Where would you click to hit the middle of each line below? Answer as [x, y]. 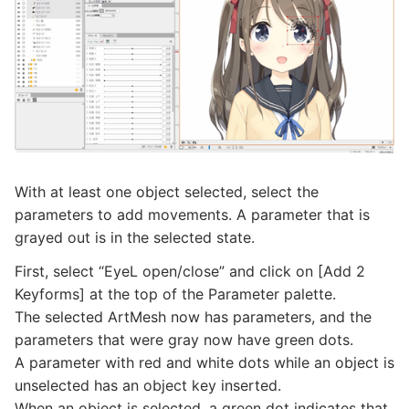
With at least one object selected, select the [167, 191]
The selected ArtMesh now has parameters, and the [193, 316]
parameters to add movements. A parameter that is [192, 214]
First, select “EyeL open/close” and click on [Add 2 [190, 271]
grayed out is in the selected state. [135, 237]
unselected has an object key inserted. [148, 385]
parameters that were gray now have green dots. [184, 339]
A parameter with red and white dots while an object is [204, 362]
